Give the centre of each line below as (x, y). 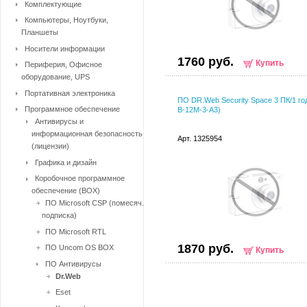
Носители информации (65, 48)
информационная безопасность (87, 134)
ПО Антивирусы (73, 263)
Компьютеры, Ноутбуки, (66, 20)
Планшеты (40, 32)
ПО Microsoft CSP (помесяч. (95, 203)
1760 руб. (206, 62)
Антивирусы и (59, 121)
